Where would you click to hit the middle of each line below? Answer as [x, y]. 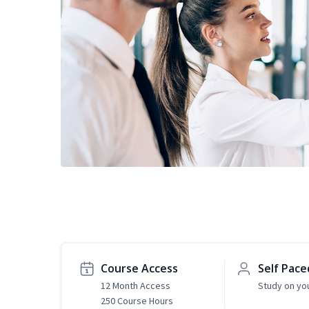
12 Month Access [136, 286]
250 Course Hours [137, 301]
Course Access [139, 269]
